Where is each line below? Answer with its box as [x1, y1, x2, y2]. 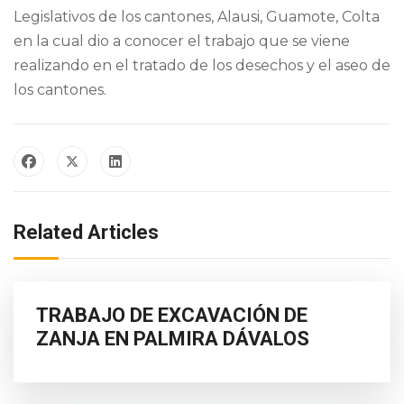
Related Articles [14, 220, 159, 243]
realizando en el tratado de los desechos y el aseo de [14, 56, 390, 74]
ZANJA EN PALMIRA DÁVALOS [36, 326, 309, 350]
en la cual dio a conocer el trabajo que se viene [14, 32, 350, 50]
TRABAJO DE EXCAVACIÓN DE [36, 303, 308, 326]
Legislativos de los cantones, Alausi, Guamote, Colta [14, 7, 380, 25]
